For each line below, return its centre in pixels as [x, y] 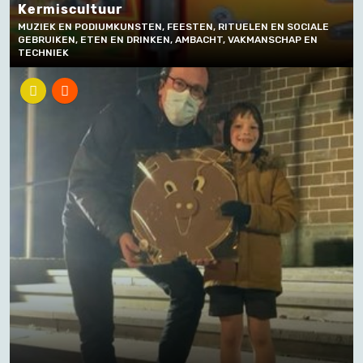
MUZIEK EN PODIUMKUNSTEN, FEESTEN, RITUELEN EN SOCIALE [173, 27]
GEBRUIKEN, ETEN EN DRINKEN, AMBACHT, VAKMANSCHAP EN [168, 40]
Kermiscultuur [70, 9]
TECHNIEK [43, 53]
